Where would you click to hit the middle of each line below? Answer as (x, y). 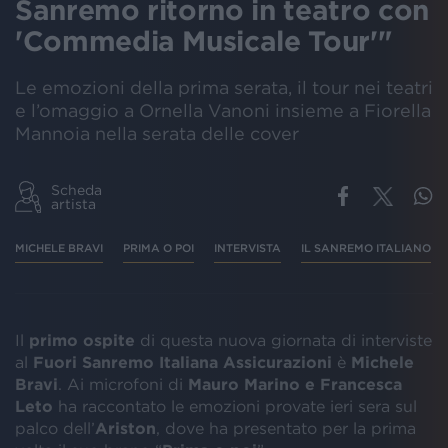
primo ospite (82, 339)
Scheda (76, 189)
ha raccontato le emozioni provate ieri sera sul (235, 405)
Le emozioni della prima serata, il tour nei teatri (224, 87)
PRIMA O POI (158, 247)
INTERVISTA (247, 247)
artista (73, 203)
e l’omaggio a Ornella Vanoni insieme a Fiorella (223, 110)
